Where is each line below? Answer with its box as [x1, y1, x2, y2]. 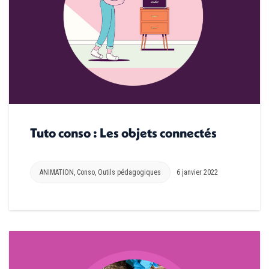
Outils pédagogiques [98, 168, 161, 177]
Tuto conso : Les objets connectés [30, 124, 217, 142]
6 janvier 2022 [177, 168, 218, 177]
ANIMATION [40, 168, 74, 177]
